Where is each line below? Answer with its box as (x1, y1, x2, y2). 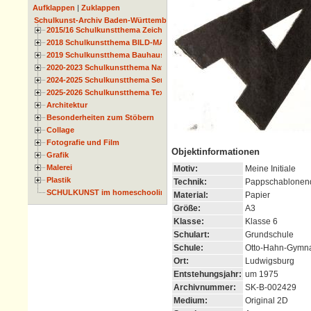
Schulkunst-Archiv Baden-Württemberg (34, 16, 178, 25)
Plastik (47, 176, 71, 185)
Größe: (174, 203, 201, 213)
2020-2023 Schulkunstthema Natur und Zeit (47, 63, 204, 72)
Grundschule (245, 229, 294, 239)
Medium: (174, 295, 208, 305)
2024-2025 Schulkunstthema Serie (47, 76, 169, 85)
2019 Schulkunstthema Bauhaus (47, 51, 165, 60)
